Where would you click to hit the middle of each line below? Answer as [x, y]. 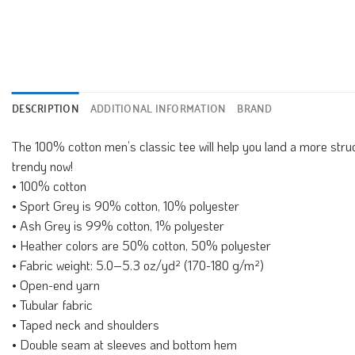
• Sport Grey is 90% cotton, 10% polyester [126, 206]
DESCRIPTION [46, 108]
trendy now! [42, 166]
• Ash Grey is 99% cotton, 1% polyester [118, 226]
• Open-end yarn [56, 285]
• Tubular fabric [52, 305]
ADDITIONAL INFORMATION [158, 108]
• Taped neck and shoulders [86, 325]
